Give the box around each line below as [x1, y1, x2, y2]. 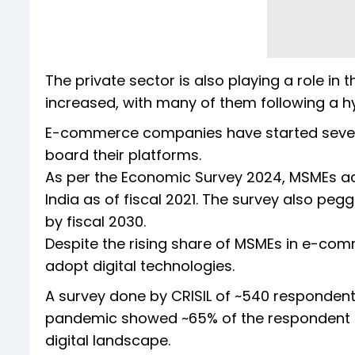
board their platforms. [45, 145, 201, 166]
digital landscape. [45, 330, 170, 351]
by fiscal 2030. [45, 212, 150, 232]
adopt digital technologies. [45, 256, 239, 277]
